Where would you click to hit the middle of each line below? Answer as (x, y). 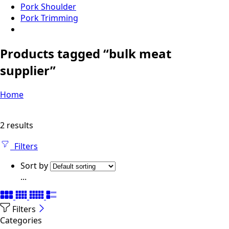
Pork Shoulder (48, 7)
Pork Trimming (49, 18)
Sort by (35, 165)
